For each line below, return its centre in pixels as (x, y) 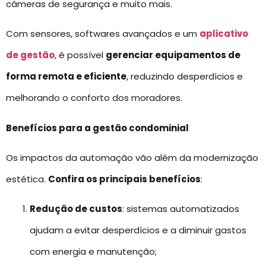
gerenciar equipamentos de (173, 55)
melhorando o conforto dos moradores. (94, 98)
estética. (27, 179)
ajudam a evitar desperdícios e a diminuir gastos (138, 230)
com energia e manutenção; (93, 252)
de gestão (30, 55)
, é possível (80, 55)
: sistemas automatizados (181, 209)
